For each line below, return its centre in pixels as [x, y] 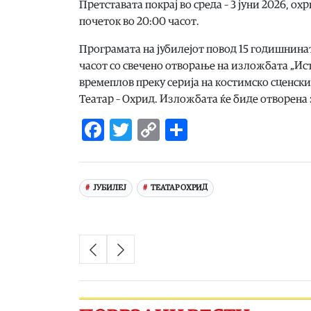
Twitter [167, 129]
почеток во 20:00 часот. [139, 21]
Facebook [149, 129]
